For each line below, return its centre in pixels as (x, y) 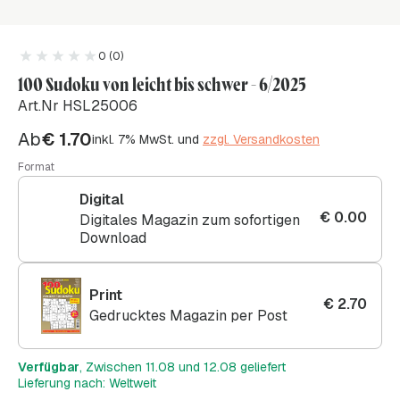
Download (112, 237)
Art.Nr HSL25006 (78, 105)
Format (36, 167)
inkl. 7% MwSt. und (147, 139)
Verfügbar (49, 367)
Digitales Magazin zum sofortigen (189, 220)
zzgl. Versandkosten (261, 139)
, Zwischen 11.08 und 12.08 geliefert (183, 367)
